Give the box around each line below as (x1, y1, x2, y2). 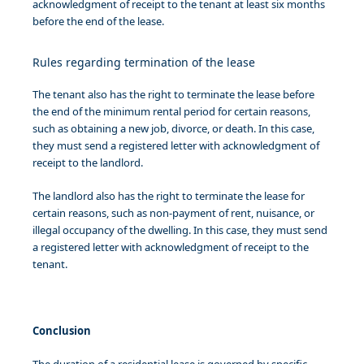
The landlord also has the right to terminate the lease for (32, 188, 305, 204)
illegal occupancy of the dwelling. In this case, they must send (32, 223, 327, 238)
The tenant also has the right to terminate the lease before (32, 87, 314, 102)
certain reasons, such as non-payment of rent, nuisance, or (32, 206, 314, 221)
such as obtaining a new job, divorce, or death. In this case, (32, 121, 314, 136)
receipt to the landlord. (32, 155, 143, 171)
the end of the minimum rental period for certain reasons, (32, 104, 310, 119)
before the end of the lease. (32, 14, 164, 29)
